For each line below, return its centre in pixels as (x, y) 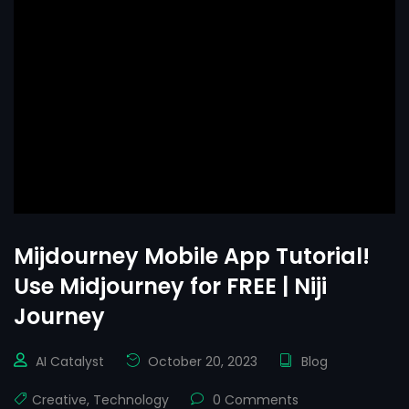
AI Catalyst (70, 362)
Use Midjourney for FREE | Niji (170, 287)
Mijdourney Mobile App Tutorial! (192, 257)
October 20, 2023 (201, 362)
